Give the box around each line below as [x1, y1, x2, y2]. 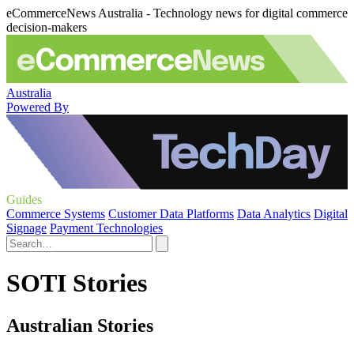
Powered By [6, 100, 69, 114]
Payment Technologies [50, 221, 163, 235]
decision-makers [6, 21, 87, 34]
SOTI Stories [6, 269, 147, 298]
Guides [6, 193, 42, 206]
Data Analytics [237, 207, 311, 220]
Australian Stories [6, 314, 153, 336]
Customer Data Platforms [108, 207, 234, 220]
